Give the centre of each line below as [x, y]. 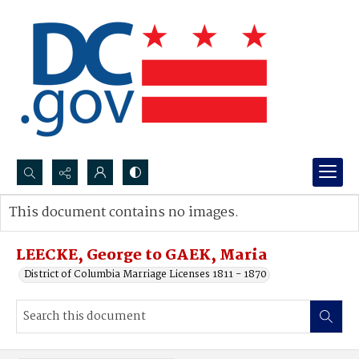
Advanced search [66, 229]
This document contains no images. [124, 213]
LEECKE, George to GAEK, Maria [142, 256]
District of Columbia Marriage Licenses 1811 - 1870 [145, 274]
